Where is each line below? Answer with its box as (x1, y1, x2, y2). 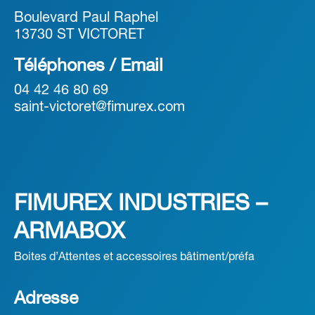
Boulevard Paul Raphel (14, 12, 158, 25)
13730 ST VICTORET (14, 29, 144, 41)
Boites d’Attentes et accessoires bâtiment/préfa (14, 252, 255, 262)
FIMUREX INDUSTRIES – (14, 194, 267, 214)
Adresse (14, 291, 78, 307)
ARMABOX (14, 222, 125, 243)
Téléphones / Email (14, 58, 163, 75)
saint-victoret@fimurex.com (14, 101, 185, 114)
